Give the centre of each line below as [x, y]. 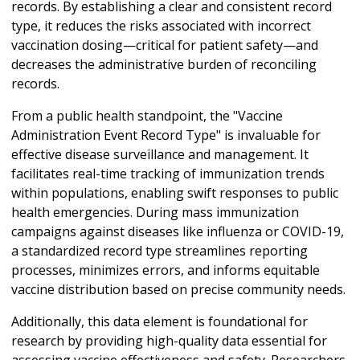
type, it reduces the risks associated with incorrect [161, 25]
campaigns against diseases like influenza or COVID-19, [178, 231]
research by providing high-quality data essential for [169, 340]
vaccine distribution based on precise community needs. [178, 289]
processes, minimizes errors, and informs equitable [166, 270]
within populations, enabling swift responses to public [175, 192]
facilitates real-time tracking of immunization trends [168, 173]
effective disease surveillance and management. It [160, 154]
